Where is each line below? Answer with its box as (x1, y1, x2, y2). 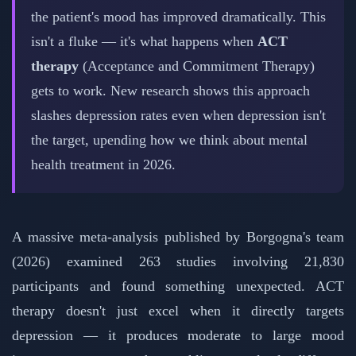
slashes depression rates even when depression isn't (31, 107, 326, 124)
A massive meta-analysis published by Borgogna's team (12, 229, 344, 246)
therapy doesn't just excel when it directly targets (12, 303, 344, 319)
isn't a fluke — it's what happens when (31, 33, 257, 50)
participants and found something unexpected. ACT (12, 278, 344, 295)
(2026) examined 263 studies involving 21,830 (12, 253, 344, 270)
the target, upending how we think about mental (31, 132, 308, 149)
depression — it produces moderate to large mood (12, 327, 344, 344)
